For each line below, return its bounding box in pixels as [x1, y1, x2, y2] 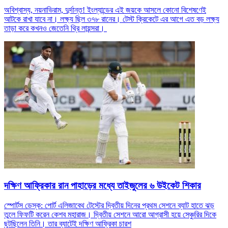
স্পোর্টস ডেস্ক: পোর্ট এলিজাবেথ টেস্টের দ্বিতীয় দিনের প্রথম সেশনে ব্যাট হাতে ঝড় [4, 201, 214, 210]
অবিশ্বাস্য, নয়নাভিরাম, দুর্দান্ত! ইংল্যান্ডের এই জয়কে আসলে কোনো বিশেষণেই [4, 6, 206, 15]
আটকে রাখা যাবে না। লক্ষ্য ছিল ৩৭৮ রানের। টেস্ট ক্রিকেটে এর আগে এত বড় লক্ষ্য [4, 15, 219, 24]
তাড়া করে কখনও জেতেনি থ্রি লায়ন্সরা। [4, 24, 107, 33]
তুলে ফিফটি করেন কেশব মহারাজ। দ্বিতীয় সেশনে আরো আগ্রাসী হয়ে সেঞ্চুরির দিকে [4, 210, 216, 219]
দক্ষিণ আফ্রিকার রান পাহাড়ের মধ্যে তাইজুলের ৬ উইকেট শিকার [4, 180, 201, 191]
